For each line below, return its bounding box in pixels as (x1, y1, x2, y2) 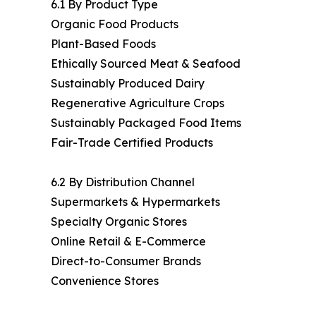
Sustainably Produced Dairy (51, 76, 205, 91)
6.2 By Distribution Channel (51, 175, 195, 190)
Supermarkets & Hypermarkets (51, 195, 220, 209)
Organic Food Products (51, 17, 178, 32)
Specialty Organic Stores (51, 214, 187, 229)
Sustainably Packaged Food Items (51, 116, 241, 130)
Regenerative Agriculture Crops (51, 96, 224, 111)
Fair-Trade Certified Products (51, 135, 213, 150)
